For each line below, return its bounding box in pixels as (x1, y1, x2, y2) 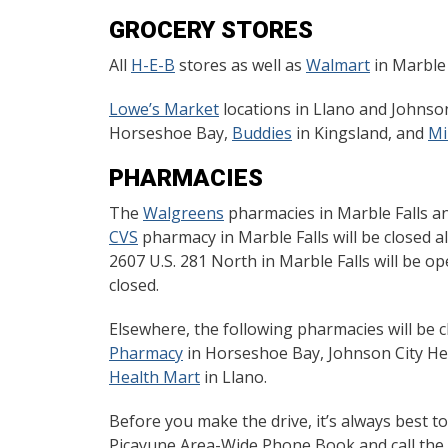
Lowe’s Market (109, 98, 219, 120)
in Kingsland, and (292, 122, 428, 144)
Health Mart (109, 366, 200, 388)
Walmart (306, 54, 370, 76)
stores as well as (175, 54, 306, 76)
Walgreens (143, 202, 224, 224)
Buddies (232, 122, 292, 144)
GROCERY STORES (109, 16, 313, 44)
